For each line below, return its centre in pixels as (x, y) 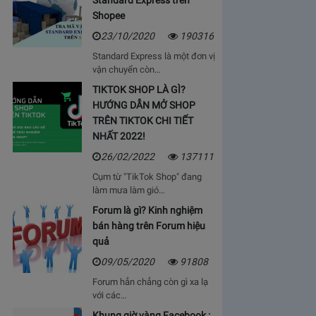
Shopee (108, 16)
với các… (109, 295)
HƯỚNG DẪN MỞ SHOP (144, 105)
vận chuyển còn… (126, 69)
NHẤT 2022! (119, 136)
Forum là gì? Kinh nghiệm (147, 210)
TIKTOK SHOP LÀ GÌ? (139, 90)
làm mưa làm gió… (128, 190)
